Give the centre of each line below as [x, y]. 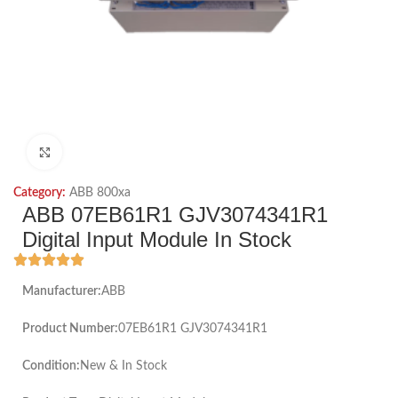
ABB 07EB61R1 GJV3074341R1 [175, 215]
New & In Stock [123, 366]
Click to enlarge [102, 152]
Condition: [51, 366]
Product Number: [70, 329]
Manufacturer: [62, 291]
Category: [40, 193]
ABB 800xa [100, 193]
